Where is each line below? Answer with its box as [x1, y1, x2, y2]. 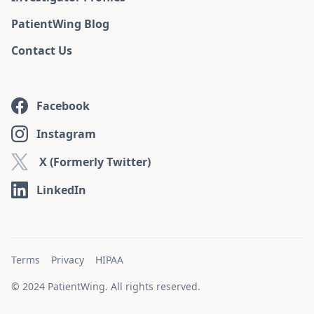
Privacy [51, 253, 84, 267]
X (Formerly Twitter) [39, 154, 151, 170]
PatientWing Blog [11, 16, 109, 32]
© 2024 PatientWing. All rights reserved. [11, 280, 200, 294]
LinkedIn [36, 182, 86, 198]
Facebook [36, 98, 90, 114]
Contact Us [11, 43, 72, 59]
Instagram [36, 126, 96, 142]
